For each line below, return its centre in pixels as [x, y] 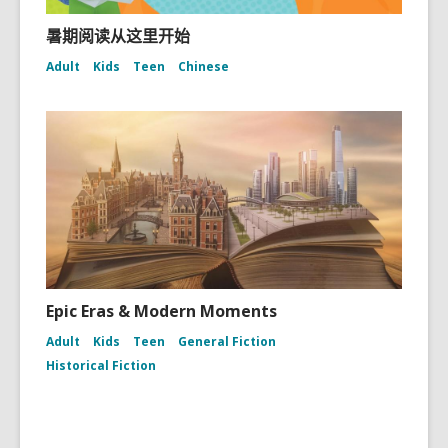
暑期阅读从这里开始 [118, 36]
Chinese [203, 66]
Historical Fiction [101, 365]
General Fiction [227, 341]
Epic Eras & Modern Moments [161, 311]
